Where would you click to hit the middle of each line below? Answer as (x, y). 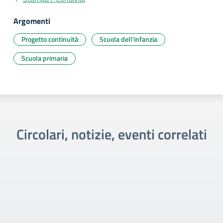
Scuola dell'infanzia (128, 39)
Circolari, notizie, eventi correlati (111, 134)
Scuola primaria (45, 58)
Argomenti (32, 21)
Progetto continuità (50, 39)
